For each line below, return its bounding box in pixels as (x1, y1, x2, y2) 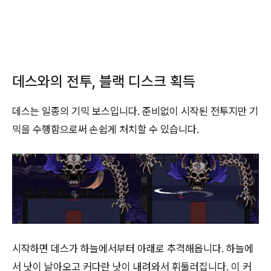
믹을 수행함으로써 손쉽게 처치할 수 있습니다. (12, 123, 199, 135)
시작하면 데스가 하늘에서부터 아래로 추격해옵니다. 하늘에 (12, 242, 253, 255)
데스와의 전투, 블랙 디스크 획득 (12, 72, 195, 90)
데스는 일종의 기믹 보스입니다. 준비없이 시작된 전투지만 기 (12, 105, 258, 117)
